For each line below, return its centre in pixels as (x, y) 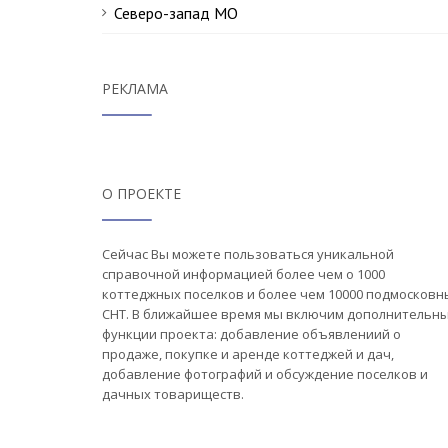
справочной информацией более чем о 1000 (243, 274)
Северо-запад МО (176, 13)
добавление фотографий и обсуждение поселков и (265, 374)
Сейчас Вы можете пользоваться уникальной (248, 254)
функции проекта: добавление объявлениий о (251, 334)
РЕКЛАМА (135, 88)
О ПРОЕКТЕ (141, 193)
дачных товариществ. (173, 394)
